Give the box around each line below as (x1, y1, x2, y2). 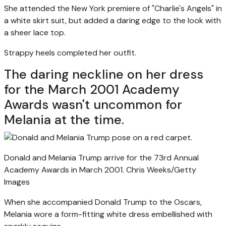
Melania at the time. (4, 111, 124, 128)
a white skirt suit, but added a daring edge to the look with (4, 15, 221, 26)
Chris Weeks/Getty (126, 164, 196, 175)
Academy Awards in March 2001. (4, 164, 124, 175)
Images (4, 176, 30, 187)
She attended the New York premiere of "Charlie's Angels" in (4, 3, 222, 14)
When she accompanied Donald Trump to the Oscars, (4, 196, 202, 207)
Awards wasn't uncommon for (4, 96, 182, 113)
